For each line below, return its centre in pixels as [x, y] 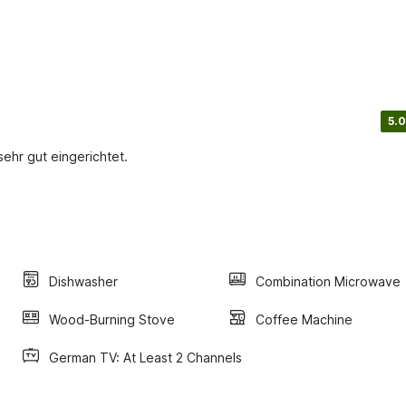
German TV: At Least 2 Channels [145, 357]
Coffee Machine [304, 319]
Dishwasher [83, 281]
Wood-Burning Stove [112, 319]
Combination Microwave [328, 281]
